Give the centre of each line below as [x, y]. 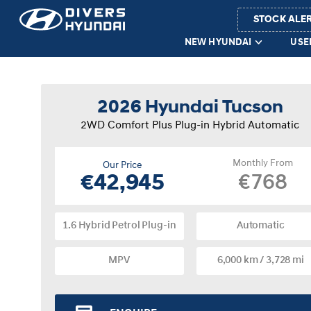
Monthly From [262, 163]
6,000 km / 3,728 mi [260, 261]
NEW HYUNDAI [218, 42]
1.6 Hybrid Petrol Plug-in [119, 226]
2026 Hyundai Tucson [190, 108]
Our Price [122, 165]
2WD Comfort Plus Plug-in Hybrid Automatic [190, 126]
